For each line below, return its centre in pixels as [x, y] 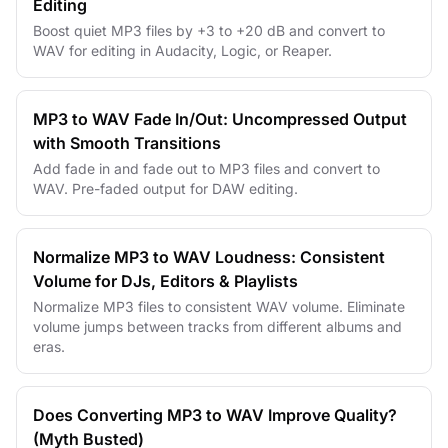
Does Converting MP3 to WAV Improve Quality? [215, 415]
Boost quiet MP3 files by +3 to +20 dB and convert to [209, 30]
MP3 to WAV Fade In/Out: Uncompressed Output [220, 119]
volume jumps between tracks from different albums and [217, 326]
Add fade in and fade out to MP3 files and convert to [206, 168]
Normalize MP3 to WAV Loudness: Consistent [209, 257]
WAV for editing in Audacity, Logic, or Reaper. [182, 50]
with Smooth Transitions [127, 143]
